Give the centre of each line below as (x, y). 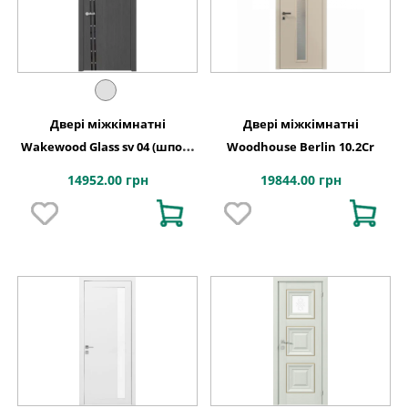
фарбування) (107, 170)
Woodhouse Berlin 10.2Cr (301, 147)
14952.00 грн (107, 180)
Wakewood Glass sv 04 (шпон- (71, 147)
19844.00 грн (301, 180)
